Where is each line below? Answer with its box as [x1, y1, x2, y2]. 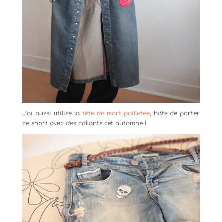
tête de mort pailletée [82, 110, 150, 117]
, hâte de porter [150, 110, 200, 117]
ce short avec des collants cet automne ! [22, 120, 146, 127]
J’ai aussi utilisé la [22, 110, 82, 117]
